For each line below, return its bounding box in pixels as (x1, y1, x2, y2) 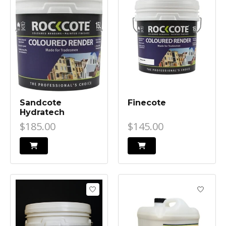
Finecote (127, 98, 166, 108)
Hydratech (20, 107, 65, 118)
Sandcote (20, 98, 62, 108)
